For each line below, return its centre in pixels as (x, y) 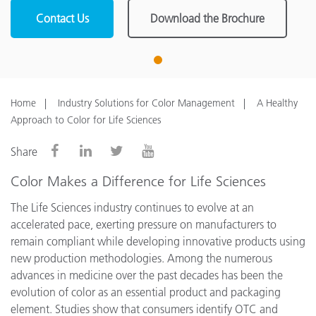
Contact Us (62, 18)
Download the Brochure (208, 18)
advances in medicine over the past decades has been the (147, 275)
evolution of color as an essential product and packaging (146, 292)
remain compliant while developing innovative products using (158, 241)
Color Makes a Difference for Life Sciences (138, 181)
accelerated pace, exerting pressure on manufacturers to (144, 224)
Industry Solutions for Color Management (146, 103)
